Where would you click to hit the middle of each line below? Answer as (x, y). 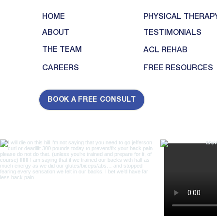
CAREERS (61, 68)
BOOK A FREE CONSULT (92, 100)
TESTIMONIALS (172, 33)
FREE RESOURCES (178, 68)
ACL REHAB (165, 50)
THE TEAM (62, 50)
